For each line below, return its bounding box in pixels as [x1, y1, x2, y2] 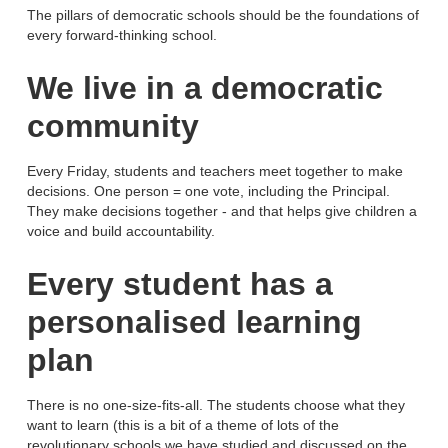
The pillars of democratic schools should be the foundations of [27, 7, 419, 24]
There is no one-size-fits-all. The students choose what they [27, 397, 405, 414]
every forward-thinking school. [27, 27, 217, 44]
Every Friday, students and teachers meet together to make [27, 163, 403, 180]
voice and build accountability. [27, 223, 215, 240]
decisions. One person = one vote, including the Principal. [27, 183, 390, 200]
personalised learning [27, 304, 362, 341]
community [27, 108, 199, 145]
